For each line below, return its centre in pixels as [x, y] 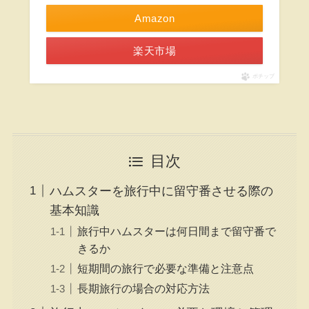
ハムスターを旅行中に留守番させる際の [161, 191]
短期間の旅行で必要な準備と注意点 [165, 268]
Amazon [154, 19]
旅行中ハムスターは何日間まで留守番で [176, 231]
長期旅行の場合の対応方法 [143, 288]
